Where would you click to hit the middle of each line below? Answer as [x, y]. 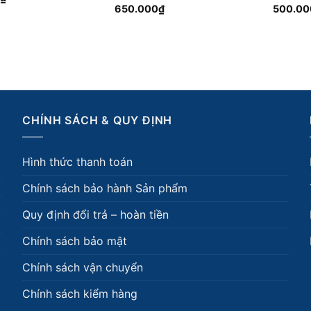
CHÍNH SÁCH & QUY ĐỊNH [98, 120]
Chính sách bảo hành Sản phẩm [105, 188]
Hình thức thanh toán [78, 162]
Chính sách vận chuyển [83, 268]
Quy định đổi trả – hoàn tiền [96, 215]
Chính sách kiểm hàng [80, 294]
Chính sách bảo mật [75, 241]
